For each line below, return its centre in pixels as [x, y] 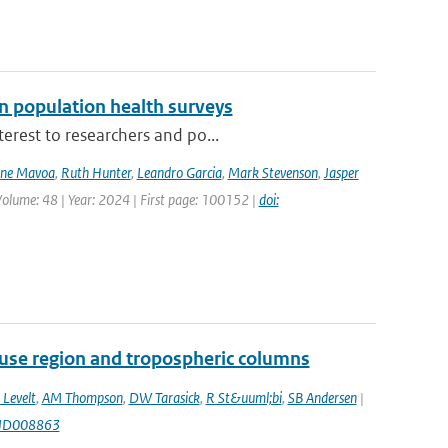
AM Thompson [82, 397]
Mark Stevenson [272, 172]
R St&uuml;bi [243, 397]
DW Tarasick [164, 397]
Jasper [341, 172]
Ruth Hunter [95, 172]
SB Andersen [322, 397]
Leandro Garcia [179, 172]
